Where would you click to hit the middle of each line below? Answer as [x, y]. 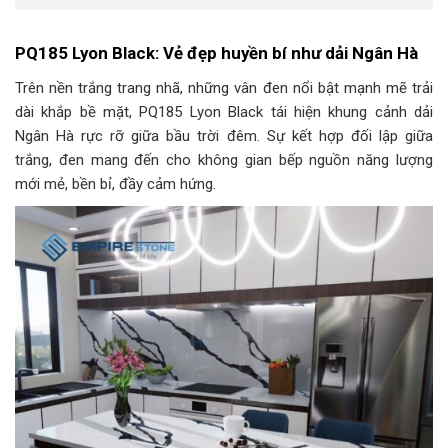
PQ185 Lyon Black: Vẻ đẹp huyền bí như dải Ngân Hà [216, 53]
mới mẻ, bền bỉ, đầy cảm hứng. [115, 183]
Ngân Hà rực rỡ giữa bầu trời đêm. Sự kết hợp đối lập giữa [224, 135]
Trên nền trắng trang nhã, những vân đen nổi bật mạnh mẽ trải [224, 87]
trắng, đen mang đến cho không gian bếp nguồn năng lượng [224, 159]
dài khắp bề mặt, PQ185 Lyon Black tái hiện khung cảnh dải [224, 111]
